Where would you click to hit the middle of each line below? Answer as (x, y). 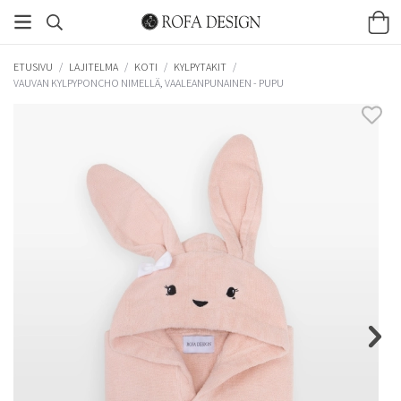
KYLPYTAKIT (200, 66)
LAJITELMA (94, 66)
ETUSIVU (33, 66)
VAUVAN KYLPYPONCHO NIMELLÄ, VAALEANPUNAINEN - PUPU (149, 82)
